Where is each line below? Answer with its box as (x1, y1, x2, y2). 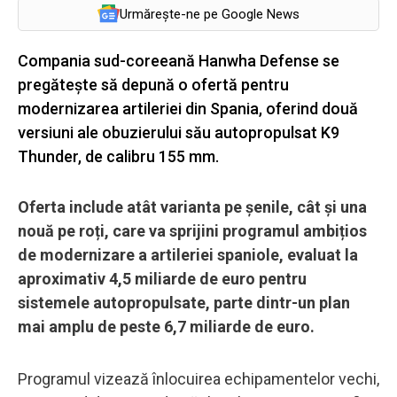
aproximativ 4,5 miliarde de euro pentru (18, 269, 307, 288)
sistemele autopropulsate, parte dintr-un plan (18, 292, 350, 312)
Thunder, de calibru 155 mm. (18, 146, 219, 166)
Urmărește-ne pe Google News (120, 5, 300, 22)
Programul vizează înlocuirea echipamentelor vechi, (18, 369, 379, 388)
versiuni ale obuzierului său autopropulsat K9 (18, 122, 339, 142)
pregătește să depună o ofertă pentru (18, 74, 289, 94)
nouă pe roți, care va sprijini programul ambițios (18, 221, 367, 240)
